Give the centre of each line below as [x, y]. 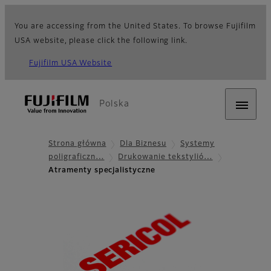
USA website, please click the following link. [101, 41]
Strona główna [77, 144]
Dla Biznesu [143, 144]
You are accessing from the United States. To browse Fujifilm [135, 27]
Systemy [198, 144]
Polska [114, 104]
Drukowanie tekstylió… [165, 158]
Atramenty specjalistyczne [102, 171]
